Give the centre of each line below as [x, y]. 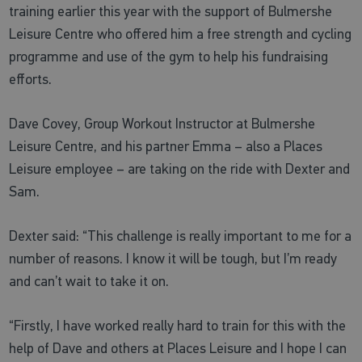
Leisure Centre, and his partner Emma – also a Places [166, 146]
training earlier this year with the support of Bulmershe [171, 11]
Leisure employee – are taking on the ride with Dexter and [180, 168]
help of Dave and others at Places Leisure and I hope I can [178, 348]
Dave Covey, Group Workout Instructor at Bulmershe [162, 123]
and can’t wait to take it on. [91, 281]
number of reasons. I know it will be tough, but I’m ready [173, 258]
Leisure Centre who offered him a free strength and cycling [181, 34]
